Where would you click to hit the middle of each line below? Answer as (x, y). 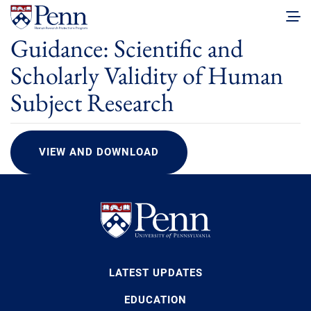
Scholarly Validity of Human (147, 76)
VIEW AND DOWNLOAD (99, 152)
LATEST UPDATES (155, 272)
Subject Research (92, 103)
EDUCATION (155, 300)
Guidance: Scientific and (127, 49)
